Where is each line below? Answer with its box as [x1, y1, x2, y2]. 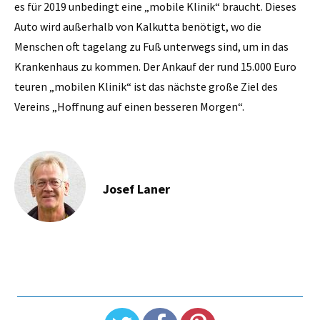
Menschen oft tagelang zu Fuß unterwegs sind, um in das [14, 39, 289, 54]
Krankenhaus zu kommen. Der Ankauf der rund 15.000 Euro [14, 59, 296, 74]
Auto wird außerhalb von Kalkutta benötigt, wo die [14, 19, 261, 34]
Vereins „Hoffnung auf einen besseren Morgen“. [14, 99, 244, 114]
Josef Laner [103, 180, 170, 197]
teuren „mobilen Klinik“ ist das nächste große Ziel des [14, 79, 278, 94]
